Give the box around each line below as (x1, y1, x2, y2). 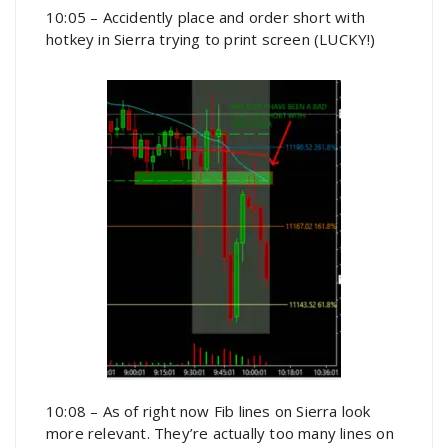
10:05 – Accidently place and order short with (46, 7, 366, 28)
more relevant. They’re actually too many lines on (46, 423, 394, 444)
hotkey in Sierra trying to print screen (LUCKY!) (46, 29, 376, 50)
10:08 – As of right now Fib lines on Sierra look (46, 401, 371, 422)
